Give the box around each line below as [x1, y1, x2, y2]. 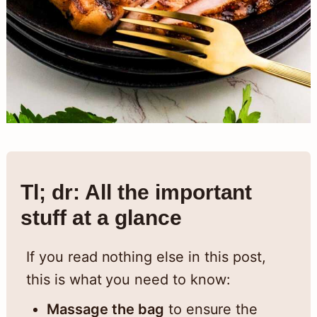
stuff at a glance [20, 206, 182, 230]
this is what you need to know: [25, 271, 231, 289]
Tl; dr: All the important [20, 180, 253, 204]
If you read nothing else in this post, [25, 248, 266, 266]
